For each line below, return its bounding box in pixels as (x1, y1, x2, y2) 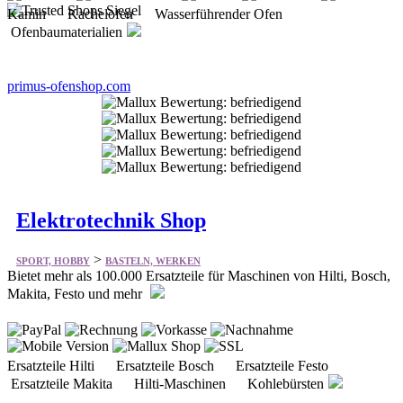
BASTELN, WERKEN (105, 255, 201, 267)
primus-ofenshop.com (7, 77, 130, 94)
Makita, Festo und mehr (7, 286, 146, 302)
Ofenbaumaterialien (7, 23, 122, 40)
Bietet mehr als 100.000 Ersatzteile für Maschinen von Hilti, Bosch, (7, 268, 390, 284)
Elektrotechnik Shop (16, 208, 206, 232)
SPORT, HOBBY (16, 255, 90, 267)
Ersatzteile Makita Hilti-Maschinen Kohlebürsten (7, 376, 324, 392)
